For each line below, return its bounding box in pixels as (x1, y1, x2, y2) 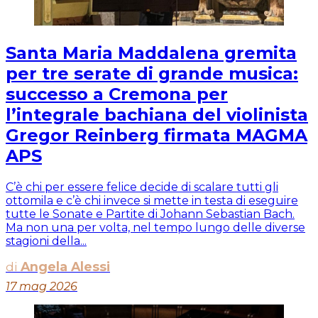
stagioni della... (6, 234, 87, 248)
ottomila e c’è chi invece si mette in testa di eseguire (6, 193, 298, 207)
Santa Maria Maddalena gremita (6, 42, 297, 63)
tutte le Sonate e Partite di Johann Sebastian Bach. (6, 207, 295, 221)
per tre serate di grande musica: (6, 62, 298, 84)
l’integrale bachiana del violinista (6, 104, 308, 125)
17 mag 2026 (6, 279, 77, 293)
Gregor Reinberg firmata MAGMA (6, 124, 307, 146)
